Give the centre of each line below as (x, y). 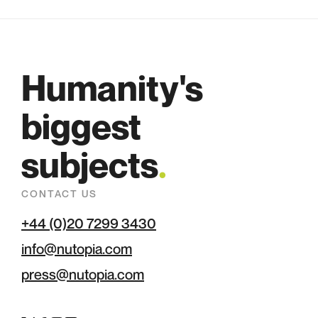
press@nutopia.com (83, 275)
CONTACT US (59, 194)
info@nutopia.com (77, 250)
